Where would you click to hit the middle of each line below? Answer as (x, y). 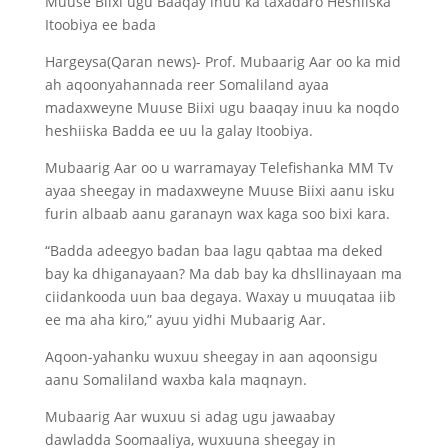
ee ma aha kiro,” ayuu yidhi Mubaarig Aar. (185, 319)
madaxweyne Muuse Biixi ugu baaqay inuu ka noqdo (221, 107)
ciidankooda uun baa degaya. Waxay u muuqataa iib (220, 296)
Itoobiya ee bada (100, 24)
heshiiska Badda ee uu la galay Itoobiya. (178, 130)
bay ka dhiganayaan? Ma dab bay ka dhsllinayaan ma (223, 273)
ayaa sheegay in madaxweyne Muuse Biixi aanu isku (219, 190)
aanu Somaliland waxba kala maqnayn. (175, 379)
